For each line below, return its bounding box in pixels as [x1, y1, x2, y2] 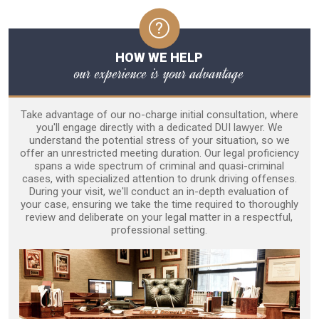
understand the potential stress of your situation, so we [28, 134, 290, 147]
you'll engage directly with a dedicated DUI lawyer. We [36, 121, 283, 135]
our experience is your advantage [74, 63, 244, 85]
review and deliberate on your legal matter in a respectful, [26, 211, 293, 224]
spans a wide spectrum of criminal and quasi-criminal [34, 159, 285, 173]
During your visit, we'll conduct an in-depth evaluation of [29, 185, 290, 199]
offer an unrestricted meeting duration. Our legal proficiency [19, 147, 299, 160]
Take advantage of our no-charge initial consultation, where [20, 108, 298, 122]
